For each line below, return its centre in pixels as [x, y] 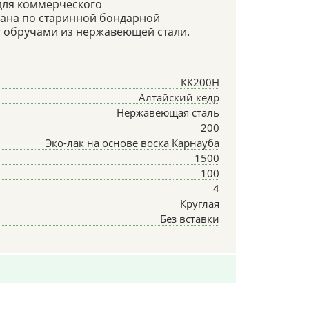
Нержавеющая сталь [168, 112]
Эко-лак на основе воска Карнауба [132, 142]
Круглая [199, 203]
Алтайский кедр [179, 97]
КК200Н [200, 82]
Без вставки [189, 218]
